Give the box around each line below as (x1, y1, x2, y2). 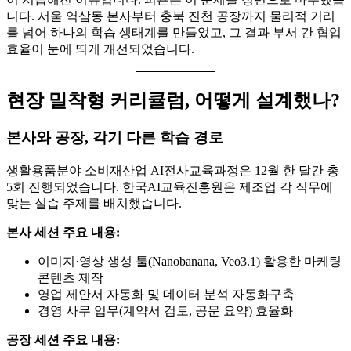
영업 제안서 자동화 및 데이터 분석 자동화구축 (38, 288, 295, 302)
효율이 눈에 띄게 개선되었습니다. (6, 42, 194, 56)
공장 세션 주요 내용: (6, 333, 120, 347)
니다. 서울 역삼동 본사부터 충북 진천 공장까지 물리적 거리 (6, 9, 335, 23)
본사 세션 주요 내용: (6, 226, 120, 240)
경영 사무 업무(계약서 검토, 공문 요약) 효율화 (38, 304, 293, 318)
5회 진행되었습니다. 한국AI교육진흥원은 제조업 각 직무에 (6, 180, 333, 194)
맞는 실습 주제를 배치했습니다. (6, 197, 182, 211)
